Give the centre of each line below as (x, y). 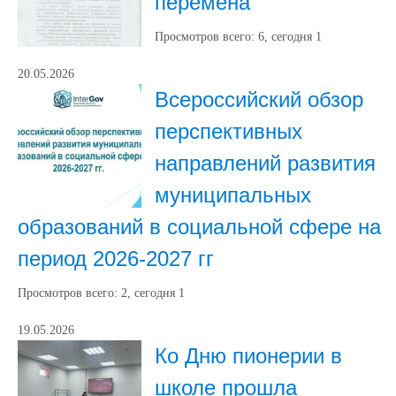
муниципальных (233, 195)
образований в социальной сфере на (199, 227)
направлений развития (265, 163)
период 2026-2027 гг (116, 259)
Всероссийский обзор (259, 99)
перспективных (228, 131)
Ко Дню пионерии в (248, 356)
